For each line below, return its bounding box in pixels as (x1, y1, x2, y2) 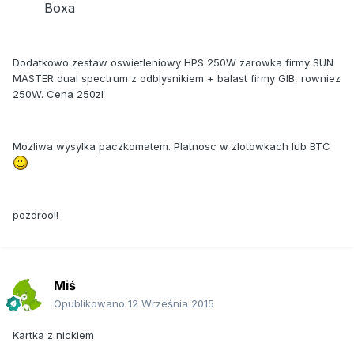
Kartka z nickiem (13, 328, 94, 341)
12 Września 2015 (128, 296, 214, 310)
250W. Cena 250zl (13, 87, 104, 100)
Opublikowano (54, 296, 128, 310)
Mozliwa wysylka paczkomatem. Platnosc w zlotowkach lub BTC (13, 139, 330, 153)
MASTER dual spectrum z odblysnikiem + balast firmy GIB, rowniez (13, 71, 341, 85)
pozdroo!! (13, 208, 58, 221)
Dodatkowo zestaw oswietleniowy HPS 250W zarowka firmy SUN (13, 55, 333, 69)
